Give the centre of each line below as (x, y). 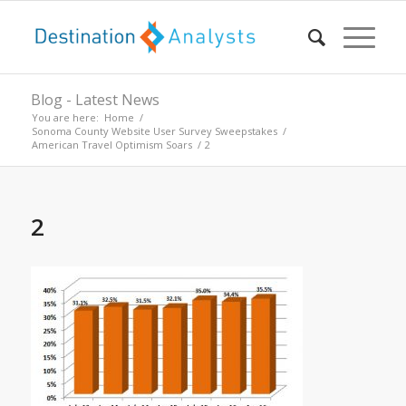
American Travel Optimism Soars (111, 145)
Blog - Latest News (95, 100)
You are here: (65, 117)
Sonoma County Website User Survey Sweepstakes (154, 131)
